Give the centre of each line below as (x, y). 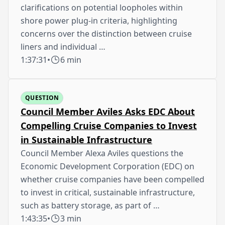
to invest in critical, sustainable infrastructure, (108, 192)
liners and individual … (63, 46)
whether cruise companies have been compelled (113, 179)
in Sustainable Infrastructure (86, 139)
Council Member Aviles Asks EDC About (108, 111)
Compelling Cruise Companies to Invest (109, 125)
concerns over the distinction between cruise (106, 33)
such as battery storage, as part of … (90, 205)
